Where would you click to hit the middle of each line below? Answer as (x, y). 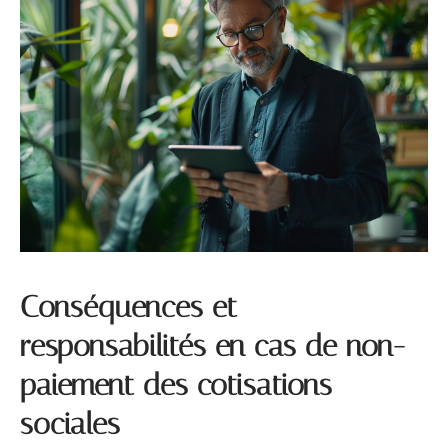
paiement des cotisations (176, 385)
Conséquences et (128, 307)
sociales (70, 424)
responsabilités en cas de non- (212, 346)
